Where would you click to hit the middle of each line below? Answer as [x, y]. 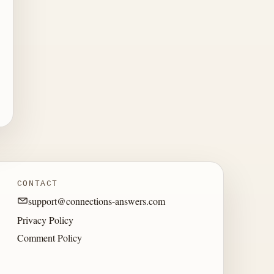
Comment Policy [49, 238]
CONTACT [37, 183]
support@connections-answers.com [96, 201]
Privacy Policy [45, 220]
